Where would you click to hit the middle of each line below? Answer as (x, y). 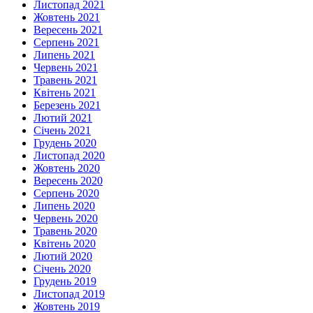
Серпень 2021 (66, 43)
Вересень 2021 (68, 30)
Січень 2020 (62, 269)
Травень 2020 (65, 231)
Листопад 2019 (69, 294)
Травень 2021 (65, 80)
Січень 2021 (62, 131)
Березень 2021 (67, 105)
